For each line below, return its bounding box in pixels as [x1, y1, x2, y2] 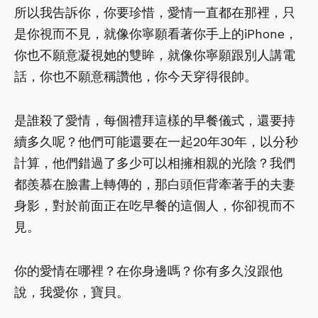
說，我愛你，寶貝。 [14, 284, 129, 300]
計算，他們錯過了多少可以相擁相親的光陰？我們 [14, 155, 295, 170]
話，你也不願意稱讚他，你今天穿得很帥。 [14, 68, 257, 84]
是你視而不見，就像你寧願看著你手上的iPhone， [14, 26, 297, 41]
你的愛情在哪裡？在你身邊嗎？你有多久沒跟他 [14, 263, 283, 278]
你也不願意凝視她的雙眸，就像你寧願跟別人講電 [14, 47, 295, 62]
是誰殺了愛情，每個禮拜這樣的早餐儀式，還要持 [14, 112, 295, 128]
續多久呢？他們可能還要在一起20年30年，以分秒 [14, 133, 298, 149]
